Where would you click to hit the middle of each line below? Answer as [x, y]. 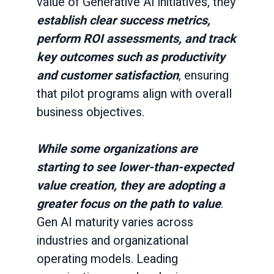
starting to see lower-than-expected [135, 167]
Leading [157, 259]
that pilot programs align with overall [134, 94]
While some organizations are [117, 149]
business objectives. [91, 112]
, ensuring [204, 76]
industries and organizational [113, 241]
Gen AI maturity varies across [115, 222]
